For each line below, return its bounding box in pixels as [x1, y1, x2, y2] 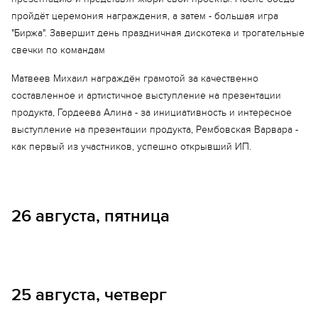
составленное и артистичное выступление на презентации [11, 89, 281, 102]
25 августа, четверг [11, 285, 167, 305]
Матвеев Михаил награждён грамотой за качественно [11, 72, 258, 84]
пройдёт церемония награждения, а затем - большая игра [11, 10, 278, 22]
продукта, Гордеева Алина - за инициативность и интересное [11, 106, 292, 119]
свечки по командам [11, 44, 105, 56]
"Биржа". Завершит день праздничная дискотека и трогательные [11, 27, 305, 39]
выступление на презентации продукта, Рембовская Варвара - [11, 124, 298, 136]
